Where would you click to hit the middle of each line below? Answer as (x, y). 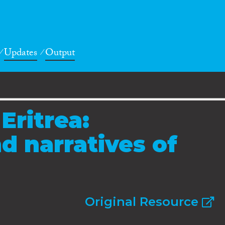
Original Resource (143, 201)
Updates (21, 54)
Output (60, 54)
